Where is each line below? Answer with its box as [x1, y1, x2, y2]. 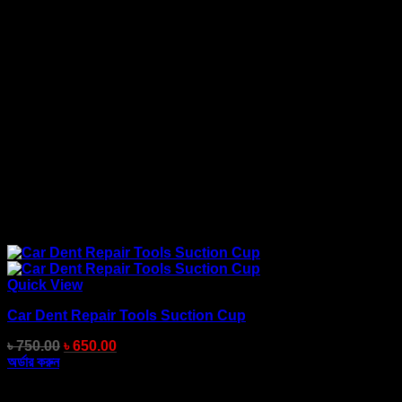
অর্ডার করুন [7, 354, 59, 370]
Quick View [7, 277, 83, 293]
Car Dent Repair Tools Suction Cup [7, 308, 246, 324]
